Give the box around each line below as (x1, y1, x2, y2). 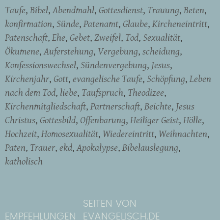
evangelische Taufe (73, 71, 142, 85)
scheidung (142, 44, 180, 58)
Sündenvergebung (81, 57, 147, 72)
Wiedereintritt (103, 126, 154, 140)
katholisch (5, 154, 43, 168)
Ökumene (5, 44, 39, 58)
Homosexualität (41, 126, 98, 140)
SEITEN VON (83, 198, 137, 209)
